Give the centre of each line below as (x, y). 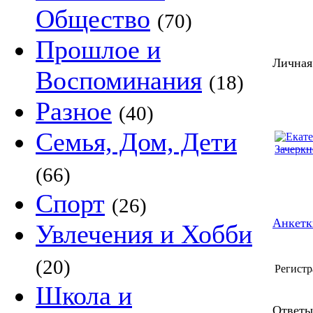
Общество (93, 19)
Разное (74, 111)
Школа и (84, 296)
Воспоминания (119, 80)
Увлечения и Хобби (144, 234)
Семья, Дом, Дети (136, 142)
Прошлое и (98, 50)
